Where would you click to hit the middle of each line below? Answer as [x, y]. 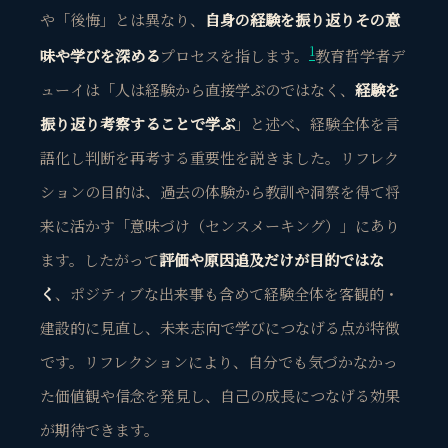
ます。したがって [99, 259]
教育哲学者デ [360, 55]
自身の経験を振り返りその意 [302, 19]
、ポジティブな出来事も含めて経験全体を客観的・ [227, 293]
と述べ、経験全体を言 [325, 123]
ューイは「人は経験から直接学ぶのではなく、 [197, 89]
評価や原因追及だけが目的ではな [271, 259]
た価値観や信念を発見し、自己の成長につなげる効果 [220, 395]
